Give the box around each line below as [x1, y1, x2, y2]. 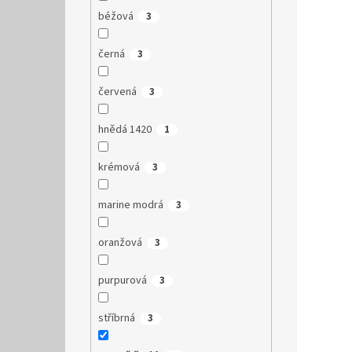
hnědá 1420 [97, 122, 152, 138]
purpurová [97, 273, 147, 289]
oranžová [97, 235, 142, 251]
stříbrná [97, 310, 135, 327]
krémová [97, 159, 140, 176]
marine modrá [97, 197, 163, 214]
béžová [97, 9, 134, 25]
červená [97, 84, 137, 101]
